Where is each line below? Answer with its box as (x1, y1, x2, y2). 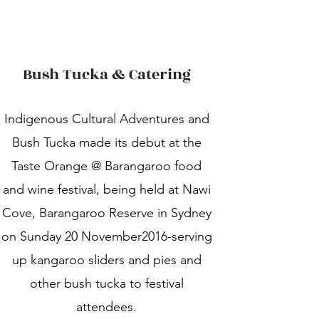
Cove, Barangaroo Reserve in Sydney (1, 205, 211, 221)
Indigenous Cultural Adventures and (4, 111, 209, 127)
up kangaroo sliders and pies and (11, 252, 202, 268)
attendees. (76, 299, 137, 315)
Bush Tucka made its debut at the (11, 135, 202, 150)
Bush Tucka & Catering (22, 63, 191, 85)
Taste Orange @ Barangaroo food (11, 158, 202, 174)
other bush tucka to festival (29, 276, 184, 291)
